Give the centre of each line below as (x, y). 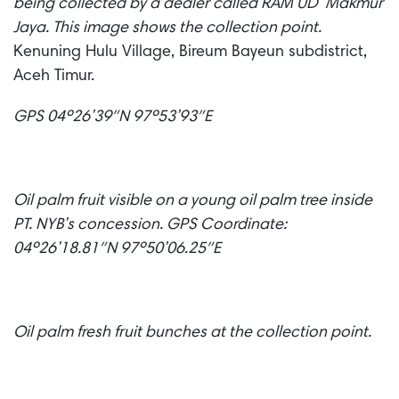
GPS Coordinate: (227, 226)
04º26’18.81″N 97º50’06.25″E (119, 250)
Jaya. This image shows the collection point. (167, 28)
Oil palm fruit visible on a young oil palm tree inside (193, 202)
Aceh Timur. (54, 76)
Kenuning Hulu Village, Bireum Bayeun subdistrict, (190, 52)
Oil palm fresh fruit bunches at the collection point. (194, 333)
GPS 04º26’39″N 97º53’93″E (114, 118)
